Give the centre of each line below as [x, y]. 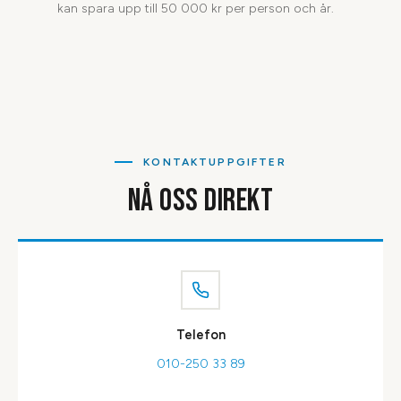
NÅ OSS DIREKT [200, 200]
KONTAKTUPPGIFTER [215, 162]
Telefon [200, 334]
